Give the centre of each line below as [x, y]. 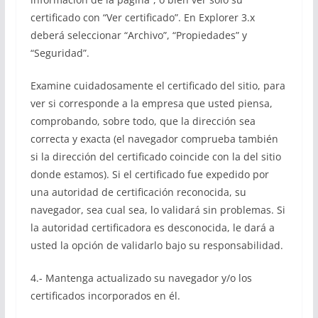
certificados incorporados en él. [105, 296]
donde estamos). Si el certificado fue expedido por [149, 174]
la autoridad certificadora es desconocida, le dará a [152, 227]
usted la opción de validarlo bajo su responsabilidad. [157, 245]
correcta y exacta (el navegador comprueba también [154, 139]
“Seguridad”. [60, 53]
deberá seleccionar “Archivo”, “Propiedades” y [138, 35]
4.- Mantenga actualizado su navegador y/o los [141, 278]
